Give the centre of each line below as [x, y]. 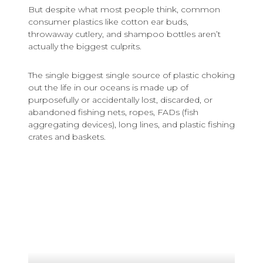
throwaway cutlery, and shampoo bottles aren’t [124, 34]
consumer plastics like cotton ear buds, [108, 22]
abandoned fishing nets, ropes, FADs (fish [113, 112]
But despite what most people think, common [124, 10]
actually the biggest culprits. [85, 47]
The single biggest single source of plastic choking [131, 75]
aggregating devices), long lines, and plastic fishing [131, 125]
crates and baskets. [67, 137]
